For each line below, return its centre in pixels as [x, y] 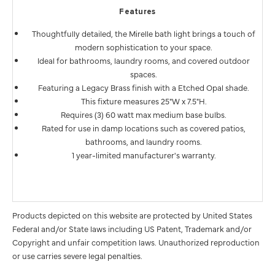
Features [137, 12]
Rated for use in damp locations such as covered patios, [144, 128]
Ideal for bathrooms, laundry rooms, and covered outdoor [144, 60]
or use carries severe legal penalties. [77, 256]
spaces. [144, 74]
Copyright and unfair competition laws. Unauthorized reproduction [136, 242]
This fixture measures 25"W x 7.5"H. [144, 101]
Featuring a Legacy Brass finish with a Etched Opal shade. [144, 87]
